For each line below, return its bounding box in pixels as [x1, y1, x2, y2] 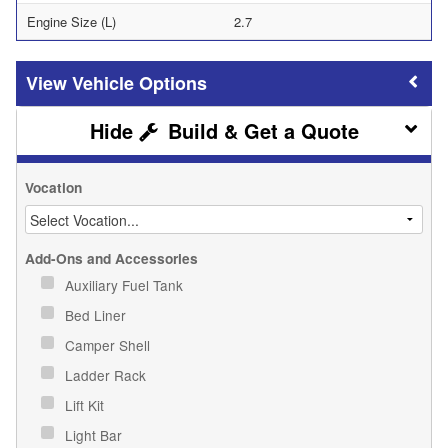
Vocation [25, 178, 82, 198]
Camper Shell [65, 335, 154, 356]
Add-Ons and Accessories [25, 249, 198, 269]
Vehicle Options [72, 70, 207, 97]
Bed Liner [65, 305, 130, 326]
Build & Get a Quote [161, 116, 359, 146]
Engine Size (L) [27, 12, 116, 32]
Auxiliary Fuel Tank [65, 275, 187, 296]
